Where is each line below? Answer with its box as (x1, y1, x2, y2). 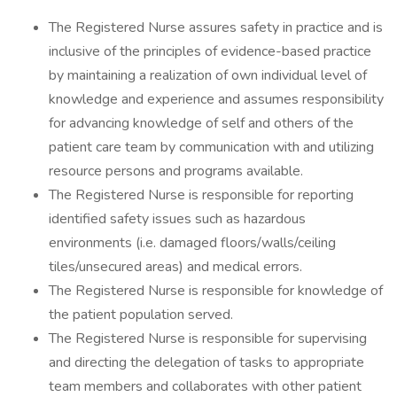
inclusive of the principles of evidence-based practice (49, 42, 371, 61)
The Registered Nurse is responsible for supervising (49, 329, 367, 348)
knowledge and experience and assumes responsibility (49, 90, 384, 109)
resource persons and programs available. (49, 161, 303, 181)
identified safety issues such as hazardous (49, 209, 306, 229)
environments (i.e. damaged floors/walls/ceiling (49, 233, 336, 253)
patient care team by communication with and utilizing (49, 137, 374, 157)
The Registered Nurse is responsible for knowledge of (49, 281, 383, 300)
